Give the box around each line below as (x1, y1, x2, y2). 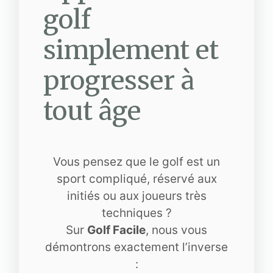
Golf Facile (87, 223, 146, 237)
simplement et (43, 34, 219, 66)
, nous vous (146, 223, 207, 237)
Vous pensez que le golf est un (53, 155, 220, 169)
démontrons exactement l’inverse (45, 240, 228, 254)
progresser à (43, 65, 194, 96)
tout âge (43, 95, 141, 127)
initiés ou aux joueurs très (66, 189, 207, 203)
